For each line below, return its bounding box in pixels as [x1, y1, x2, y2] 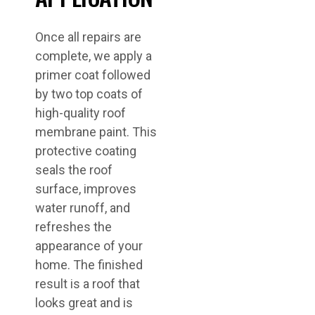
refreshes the [35, 219, 112, 234]
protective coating [35, 143, 136, 158]
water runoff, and [35, 200, 130, 215]
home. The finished [35, 257, 143, 272]
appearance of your [35, 238, 143, 253]
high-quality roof [35, 105, 126, 120]
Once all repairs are [35, 30, 141, 44]
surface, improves [35, 181, 136, 196]
